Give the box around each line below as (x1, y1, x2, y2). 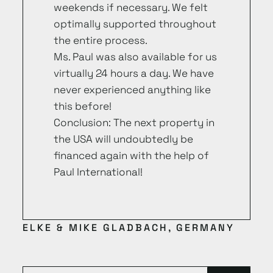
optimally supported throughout (53, 17, 216, 30)
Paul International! (53, 165, 143, 179)
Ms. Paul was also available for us (53, 50, 217, 63)
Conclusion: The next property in (53, 116, 214, 129)
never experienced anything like (53, 83, 211, 96)
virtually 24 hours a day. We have (53, 66, 214, 80)
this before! (53, 99, 112, 113)
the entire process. (53, 34, 147, 47)
